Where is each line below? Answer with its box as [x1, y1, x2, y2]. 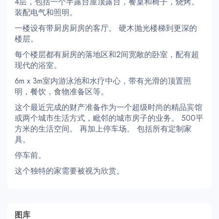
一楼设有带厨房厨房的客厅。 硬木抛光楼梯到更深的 [15, 22, 197, 34]
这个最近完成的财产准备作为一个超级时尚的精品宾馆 [15, 102, 202, 113]
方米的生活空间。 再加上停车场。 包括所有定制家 [15, 123, 192, 135]
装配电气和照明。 [15, 7, 77, 19]
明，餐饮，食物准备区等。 [15, 86, 109, 98]
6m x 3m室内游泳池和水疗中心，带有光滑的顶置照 [15, 75, 191, 87]
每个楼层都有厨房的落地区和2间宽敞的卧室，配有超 [15, 49, 199, 61]
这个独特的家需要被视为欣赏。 [15, 165, 127, 177]
